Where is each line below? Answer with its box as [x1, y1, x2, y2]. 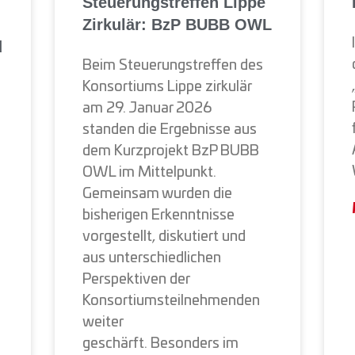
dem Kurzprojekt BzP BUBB [82, 143, 260, 158]
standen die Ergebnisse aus [82, 122, 258, 137]
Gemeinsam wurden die [82, 186, 233, 201]
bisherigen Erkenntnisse [82, 208, 235, 223]
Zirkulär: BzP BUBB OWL [82, 15, 273, 33]
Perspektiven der [82, 272, 190, 287]
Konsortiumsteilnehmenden [82, 293, 261, 308]
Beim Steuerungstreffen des [82, 58, 264, 73]
